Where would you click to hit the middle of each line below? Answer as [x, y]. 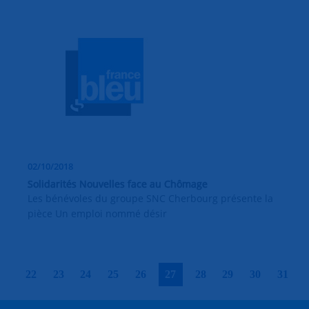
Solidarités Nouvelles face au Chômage [118, 184]
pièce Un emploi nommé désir [97, 214]
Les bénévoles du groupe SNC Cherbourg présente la [150, 199]
